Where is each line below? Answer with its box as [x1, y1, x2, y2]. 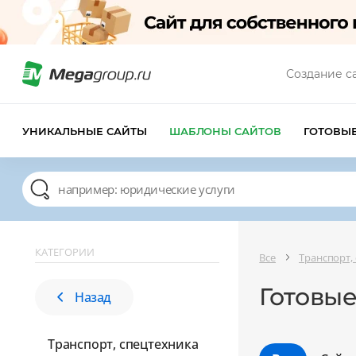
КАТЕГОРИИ [35, 245, 95, 259]
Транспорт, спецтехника [48, 335, 199, 353]
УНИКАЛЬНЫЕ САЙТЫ [22, 124, 147, 137]
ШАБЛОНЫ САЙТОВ [168, 124, 282, 137]
